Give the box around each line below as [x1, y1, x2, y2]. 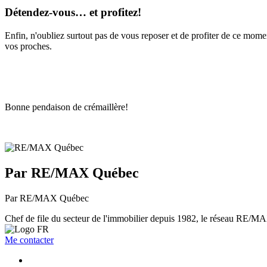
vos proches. [5, 41, 52, 51]
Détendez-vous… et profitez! [5, 6, 141, 19]
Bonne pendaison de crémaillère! [5, 102, 128, 112]
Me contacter [5, 234, 54, 245]
